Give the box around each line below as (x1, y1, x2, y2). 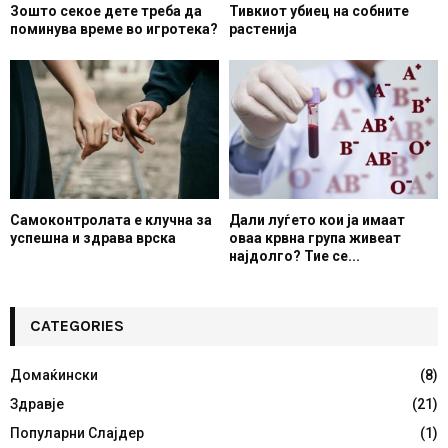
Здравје (10, 396, 64, 413)
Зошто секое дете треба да (10, 2, 202, 19)
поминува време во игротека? (10, 20, 218, 37)
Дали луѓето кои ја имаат (229, 212, 405, 229)
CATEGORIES (30, 316, 124, 336)
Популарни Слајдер (10, 425, 144, 442)
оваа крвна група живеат (229, 230, 401, 247)
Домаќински (10, 367, 98, 384)
